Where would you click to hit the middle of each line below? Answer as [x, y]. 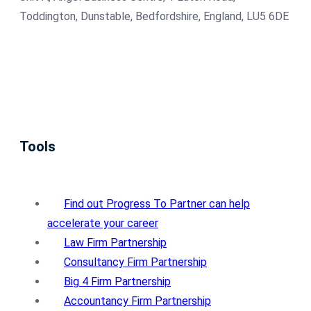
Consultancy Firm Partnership [135, 262]
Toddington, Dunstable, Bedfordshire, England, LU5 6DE [154, 17]
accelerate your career [103, 224]
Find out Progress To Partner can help [157, 204]
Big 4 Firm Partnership [117, 282]
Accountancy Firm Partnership [137, 301]
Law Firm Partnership [115, 243]
